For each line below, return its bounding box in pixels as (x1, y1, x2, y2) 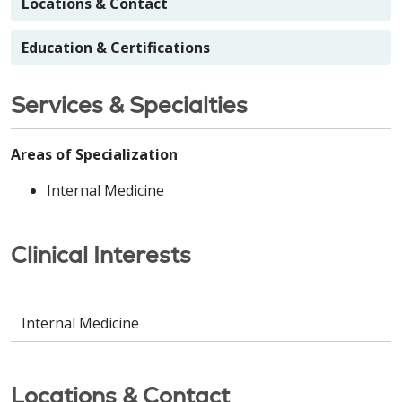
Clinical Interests (11, 240, 191, 269)
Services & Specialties (11, 90, 248, 119)
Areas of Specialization (11, 144, 178, 164)
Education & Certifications (22, 37, 210, 57)
